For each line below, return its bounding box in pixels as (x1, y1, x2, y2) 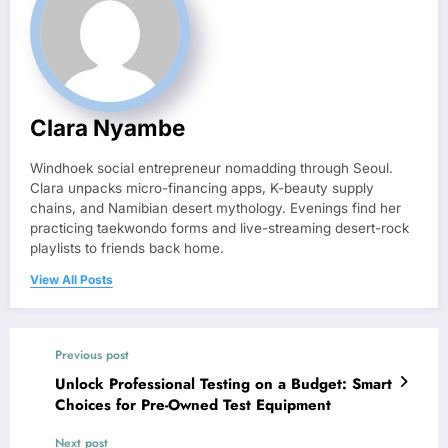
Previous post (55, 346, 129, 365)
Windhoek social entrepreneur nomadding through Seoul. (30, 160, 393, 177)
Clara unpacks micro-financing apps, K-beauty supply (30, 180, 374, 197)
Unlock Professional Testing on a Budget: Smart (55, 373, 392, 396)
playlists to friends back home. (30, 240, 224, 257)
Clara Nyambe (30, 114, 185, 142)
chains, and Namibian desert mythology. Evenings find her (30, 200, 401, 217)
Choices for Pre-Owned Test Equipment (55, 394, 331, 417)
